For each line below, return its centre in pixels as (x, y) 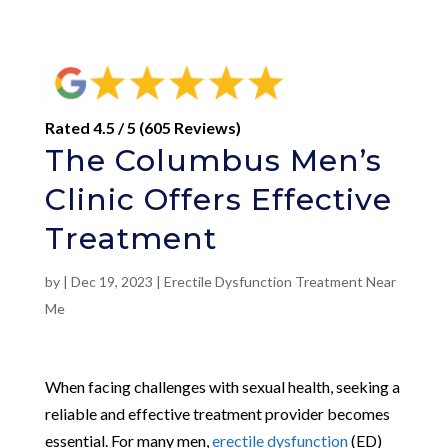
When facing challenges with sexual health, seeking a (222, 386)
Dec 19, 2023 (111, 281)
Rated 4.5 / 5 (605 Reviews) (142, 127)
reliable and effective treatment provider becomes (217, 413)
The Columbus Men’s (213, 160)
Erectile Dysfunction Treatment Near (279, 281)
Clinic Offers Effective (218, 199)
